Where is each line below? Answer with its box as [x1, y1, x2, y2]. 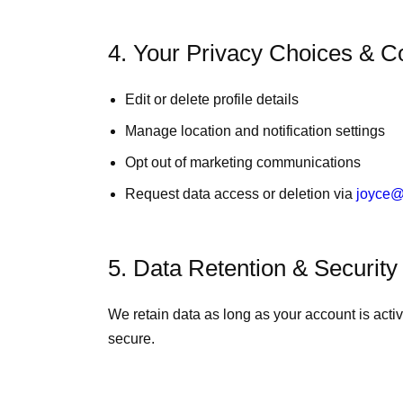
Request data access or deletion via [125, 186, 354, 201]
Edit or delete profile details [125, 92, 300, 107]
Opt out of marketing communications [125, 155, 362, 170]
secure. [108, 331, 155, 346]
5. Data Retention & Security [108, 255, 398, 281]
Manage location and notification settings [125, 123, 386, 139]
